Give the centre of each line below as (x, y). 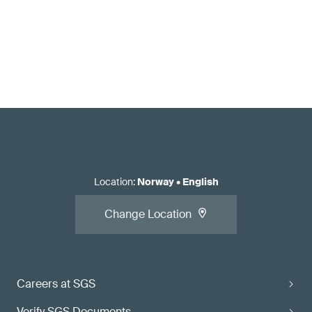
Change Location (148, 214)
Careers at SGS (56, 284)
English (200, 182)
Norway (155, 182)
